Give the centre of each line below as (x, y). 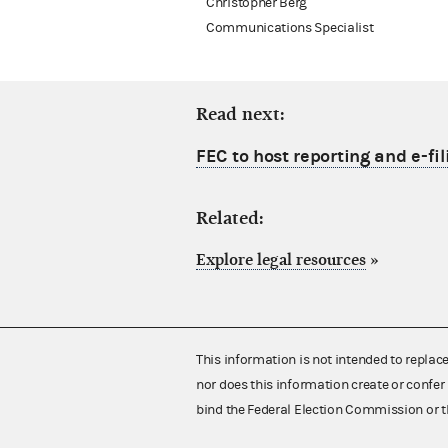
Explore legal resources (281, 260)
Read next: (240, 115)
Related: (230, 219)
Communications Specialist (290, 28)
